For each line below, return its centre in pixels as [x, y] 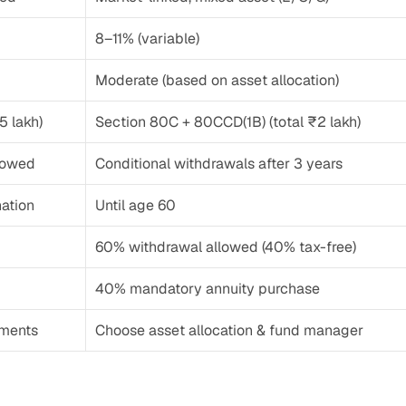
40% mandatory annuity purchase [208, 289]
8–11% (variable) [147, 39]
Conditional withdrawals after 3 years [219, 164]
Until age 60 [135, 205]
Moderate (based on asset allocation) [217, 80]
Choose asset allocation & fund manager [229, 330]
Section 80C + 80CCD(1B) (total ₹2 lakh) [228, 122]
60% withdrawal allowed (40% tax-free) [226, 247]
